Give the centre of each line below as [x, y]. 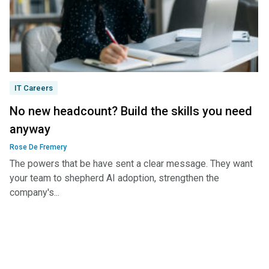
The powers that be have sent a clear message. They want [131, 164]
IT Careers [34, 88]
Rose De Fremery [38, 147]
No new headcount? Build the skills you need [131, 111]
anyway [30, 129]
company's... [35, 192]
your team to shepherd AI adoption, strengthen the [114, 178]
